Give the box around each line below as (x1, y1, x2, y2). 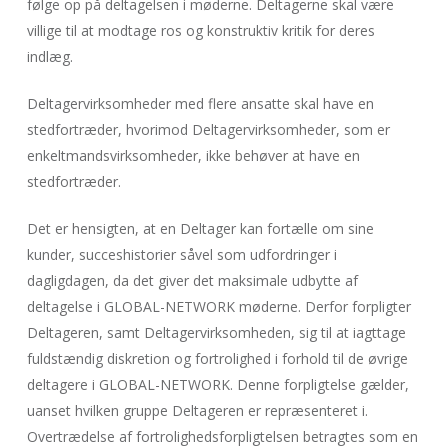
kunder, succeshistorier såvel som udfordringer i (26, 245, 337, 264)
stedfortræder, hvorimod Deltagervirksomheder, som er (26, 120, 390, 139)
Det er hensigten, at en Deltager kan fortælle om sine (26, 219, 374, 238)
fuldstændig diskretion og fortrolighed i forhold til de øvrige (26, 349, 408, 368)
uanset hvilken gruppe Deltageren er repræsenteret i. (26, 401, 368, 420)
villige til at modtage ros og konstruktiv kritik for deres (26, 21, 375, 40)
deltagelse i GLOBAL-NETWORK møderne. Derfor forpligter (26, 297, 411, 316)
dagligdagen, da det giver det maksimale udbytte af (26, 271, 358, 290)
